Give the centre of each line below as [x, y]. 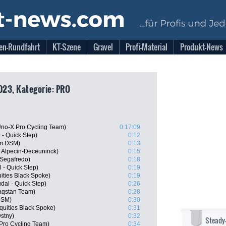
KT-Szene [67, 47]
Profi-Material [147, 47]
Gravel [103, 47]
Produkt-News [202, 47]
